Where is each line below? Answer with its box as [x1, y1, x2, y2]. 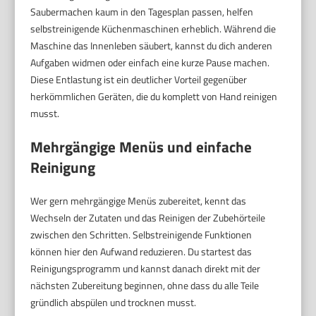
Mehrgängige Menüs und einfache [30, 135, 253, 159]
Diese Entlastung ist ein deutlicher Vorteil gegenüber [30, 72, 248, 87]
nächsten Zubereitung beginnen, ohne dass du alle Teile [30, 278, 260, 293]
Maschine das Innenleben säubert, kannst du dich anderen [30, 38, 273, 54]
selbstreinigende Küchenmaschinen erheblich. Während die [30, 21, 276, 37]
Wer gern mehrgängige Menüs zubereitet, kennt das [30, 193, 247, 209]
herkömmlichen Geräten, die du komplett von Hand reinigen [30, 89, 278, 104]
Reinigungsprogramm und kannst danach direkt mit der [30, 261, 261, 276]
